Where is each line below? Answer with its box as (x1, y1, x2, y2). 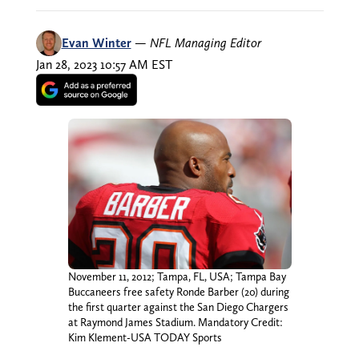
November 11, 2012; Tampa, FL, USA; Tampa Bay (67, 270, 286, 284)
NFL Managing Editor (149, 34, 261, 50)
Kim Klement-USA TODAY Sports (67, 331, 222, 345)
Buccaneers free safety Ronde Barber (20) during (67, 285, 289, 299)
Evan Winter (61, 34, 131, 50)
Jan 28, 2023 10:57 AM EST (35, 56, 172, 72)
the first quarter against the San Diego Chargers (67, 301, 288, 314)
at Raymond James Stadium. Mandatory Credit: (67, 316, 283, 329)
